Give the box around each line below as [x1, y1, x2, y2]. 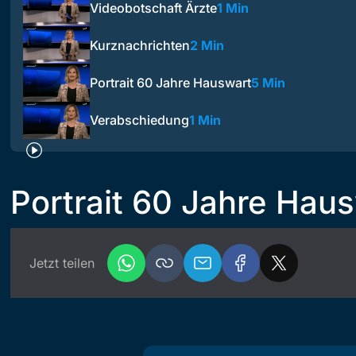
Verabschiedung [90, 112, 189, 129]
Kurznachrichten [90, 37, 190, 53]
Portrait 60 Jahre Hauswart [90, 75, 251, 91]
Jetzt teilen [29, 254, 95, 271]
